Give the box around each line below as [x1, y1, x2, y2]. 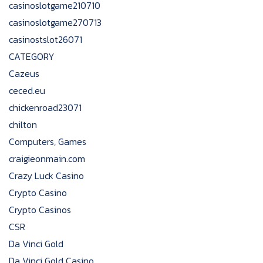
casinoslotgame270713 [9, 15, 102, 29]
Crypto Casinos [9, 203, 71, 217]
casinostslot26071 [9, 32, 82, 46]
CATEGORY [9, 49, 55, 63]
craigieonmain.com [9, 151, 85, 166]
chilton [9, 117, 37, 131]
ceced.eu [9, 83, 45, 97]
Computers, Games [9, 134, 86, 149]
